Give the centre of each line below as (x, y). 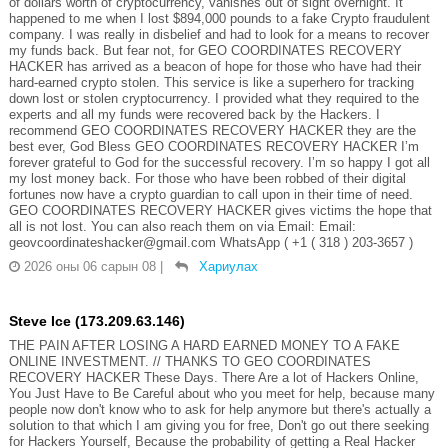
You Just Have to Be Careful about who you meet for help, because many (221, 393)
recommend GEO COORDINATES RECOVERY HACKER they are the (212, 130)
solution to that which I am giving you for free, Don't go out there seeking (218, 425)
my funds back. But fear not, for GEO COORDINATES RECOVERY (205, 50)
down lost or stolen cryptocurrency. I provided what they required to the (213, 98)
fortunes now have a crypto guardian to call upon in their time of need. (210, 194)
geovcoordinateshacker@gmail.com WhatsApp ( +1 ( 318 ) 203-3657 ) (210, 242)
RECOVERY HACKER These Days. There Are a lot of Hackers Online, (213, 377)
